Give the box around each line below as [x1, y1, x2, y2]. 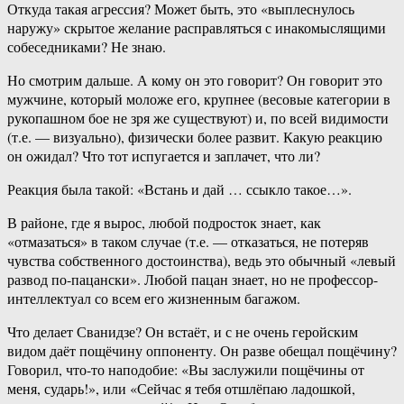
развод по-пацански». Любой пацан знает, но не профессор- [7, 270, 378, 289]
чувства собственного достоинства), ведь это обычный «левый [7, 251, 396, 271]
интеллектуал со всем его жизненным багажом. [7, 289, 300, 308]
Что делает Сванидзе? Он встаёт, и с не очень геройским [7, 322, 358, 342]
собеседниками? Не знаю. [7, 37, 166, 57]
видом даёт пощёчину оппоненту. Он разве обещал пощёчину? [7, 341, 397, 361]
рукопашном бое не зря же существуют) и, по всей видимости [7, 108, 389, 128]
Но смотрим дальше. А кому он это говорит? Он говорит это [7, 70, 382, 90]
